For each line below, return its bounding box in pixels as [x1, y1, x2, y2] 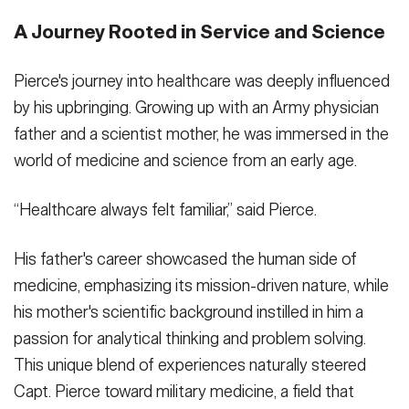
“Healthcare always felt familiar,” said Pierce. [14, 199, 317, 220]
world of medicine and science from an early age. [14, 150, 357, 171]
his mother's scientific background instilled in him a [14, 302, 363, 323]
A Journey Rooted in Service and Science [14, 19, 385, 44]
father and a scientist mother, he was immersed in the [14, 123, 389, 144]
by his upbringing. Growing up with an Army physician [14, 97, 379, 118]
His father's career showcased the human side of [14, 249, 357, 270]
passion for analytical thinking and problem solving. [14, 329, 366, 350]
